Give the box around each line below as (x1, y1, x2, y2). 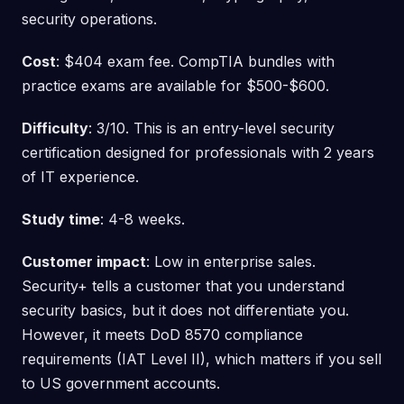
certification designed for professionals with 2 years (22, 142, 374, 161)
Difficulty (22, 118, 88, 137)
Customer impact (22, 252, 146, 271)
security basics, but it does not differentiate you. (22, 300, 349, 319)
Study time (22, 209, 100, 228)
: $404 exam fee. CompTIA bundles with (56, 51, 335, 70)
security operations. (22, 9, 157, 28)
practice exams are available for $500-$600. (22, 76, 329, 95)
